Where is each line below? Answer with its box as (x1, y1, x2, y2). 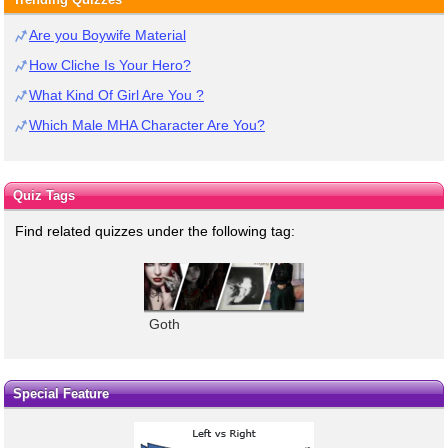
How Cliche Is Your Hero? (29, 57, 191, 74)
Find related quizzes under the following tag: (15, 223, 295, 240)
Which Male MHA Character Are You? (29, 117, 265, 134)
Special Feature (12, 385, 109, 401)
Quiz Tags (12, 188, 75, 204)
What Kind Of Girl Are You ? (29, 87, 204, 104)
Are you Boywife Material (29, 27, 186, 44)
